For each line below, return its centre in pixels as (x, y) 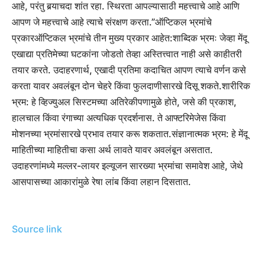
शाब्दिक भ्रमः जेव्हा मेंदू (210, 38)
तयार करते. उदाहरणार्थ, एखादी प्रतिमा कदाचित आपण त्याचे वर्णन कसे (129, 70)
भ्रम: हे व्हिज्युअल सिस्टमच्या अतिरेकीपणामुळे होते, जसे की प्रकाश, (124, 102)
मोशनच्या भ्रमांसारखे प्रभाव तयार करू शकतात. (92, 134)
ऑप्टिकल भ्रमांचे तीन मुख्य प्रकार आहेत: (104, 38)
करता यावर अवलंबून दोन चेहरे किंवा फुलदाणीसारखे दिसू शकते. (117, 86)
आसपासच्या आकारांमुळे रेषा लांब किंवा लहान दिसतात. (101, 182)
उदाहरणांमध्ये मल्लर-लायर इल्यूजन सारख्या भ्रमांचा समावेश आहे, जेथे (127, 166)
